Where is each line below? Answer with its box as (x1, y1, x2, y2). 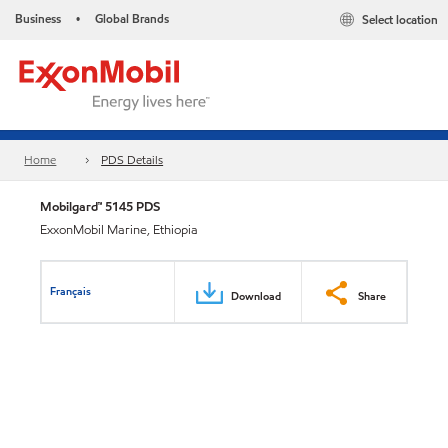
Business (15, 10, 61, 27)
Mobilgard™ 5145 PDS (40, 197, 160, 216)
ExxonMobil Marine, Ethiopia (40, 221, 198, 239)
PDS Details (101, 151, 164, 169)
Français (50, 282, 92, 299)
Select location (362, 11, 438, 29)
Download (231, 287, 281, 304)
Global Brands (95, 10, 169, 27)
